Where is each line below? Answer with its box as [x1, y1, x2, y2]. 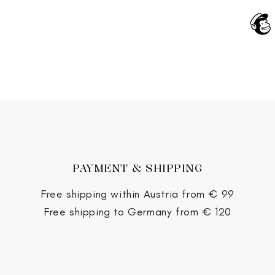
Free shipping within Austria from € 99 [41, 187, 234, 201]
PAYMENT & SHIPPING [72, 161, 203, 176]
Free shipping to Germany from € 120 [43, 205, 231, 219]
